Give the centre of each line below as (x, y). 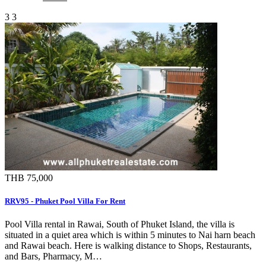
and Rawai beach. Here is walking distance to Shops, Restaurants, (128, 246)
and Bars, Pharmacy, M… (53, 256)
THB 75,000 (29, 178)
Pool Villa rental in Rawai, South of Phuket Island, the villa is (120, 224)
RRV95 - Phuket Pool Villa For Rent (65, 201)
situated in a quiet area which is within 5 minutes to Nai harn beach (130, 235)
